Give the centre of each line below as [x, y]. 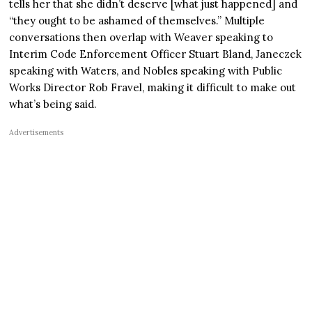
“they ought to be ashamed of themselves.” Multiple [137, 21]
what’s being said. [53, 104]
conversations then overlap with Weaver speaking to [141, 38]
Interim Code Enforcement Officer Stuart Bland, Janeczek [156, 54]
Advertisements [37, 133]
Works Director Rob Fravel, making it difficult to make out [153, 88]
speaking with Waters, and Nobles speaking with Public [146, 71]
